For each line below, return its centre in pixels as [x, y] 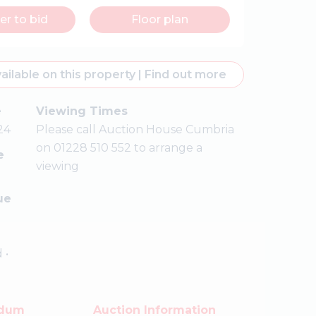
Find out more [184, 74]
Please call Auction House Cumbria [135, 129]
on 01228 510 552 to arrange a [119, 148]
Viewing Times [81, 111]
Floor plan [160, 19]
